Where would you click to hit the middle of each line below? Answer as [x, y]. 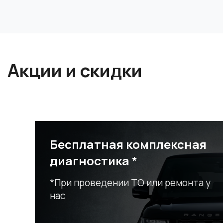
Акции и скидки [75, 71]
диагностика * [94, 161]
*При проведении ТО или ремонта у [130, 183]
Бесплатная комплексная [128, 144]
